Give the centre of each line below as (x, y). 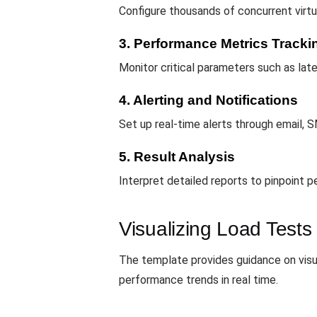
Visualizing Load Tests (215, 229)
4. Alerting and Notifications (208, 100)
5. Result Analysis (177, 157)
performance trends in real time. (198, 280)
